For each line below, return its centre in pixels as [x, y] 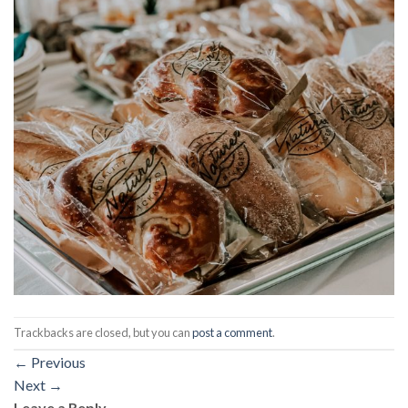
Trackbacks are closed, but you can [103, 332]
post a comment [232, 332]
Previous [57, 362]
